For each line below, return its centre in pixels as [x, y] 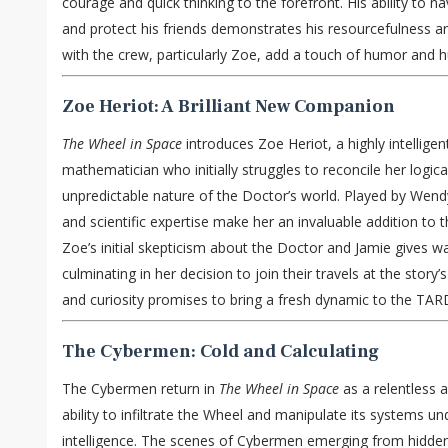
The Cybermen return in [140, 389]
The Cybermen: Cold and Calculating [220, 352]
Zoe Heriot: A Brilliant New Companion [228, 107]
